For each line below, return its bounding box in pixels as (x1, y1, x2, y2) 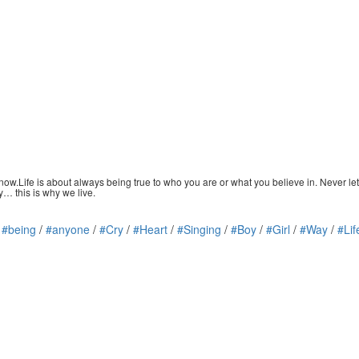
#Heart (133, 221, 167, 237)
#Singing (177, 221, 221, 237)
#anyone (46, 221, 90, 237)
